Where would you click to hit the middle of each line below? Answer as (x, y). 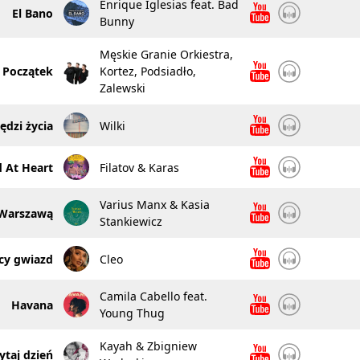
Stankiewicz (131, 221)
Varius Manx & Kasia (154, 205)
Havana (32, 305)
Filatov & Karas (139, 167)
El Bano (32, 13)
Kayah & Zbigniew (148, 346)
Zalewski (122, 88)
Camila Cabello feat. (153, 296)
